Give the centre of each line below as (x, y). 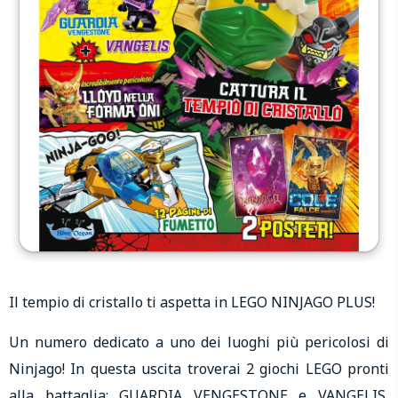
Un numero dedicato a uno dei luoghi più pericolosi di (199, 342)
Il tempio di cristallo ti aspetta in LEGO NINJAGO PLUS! (192, 302)
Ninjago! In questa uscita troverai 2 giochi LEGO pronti (199, 368)
